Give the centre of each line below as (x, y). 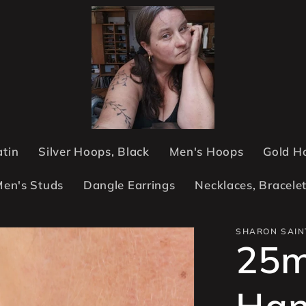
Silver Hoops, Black (94, 152)
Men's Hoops (206, 152)
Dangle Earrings (129, 185)
